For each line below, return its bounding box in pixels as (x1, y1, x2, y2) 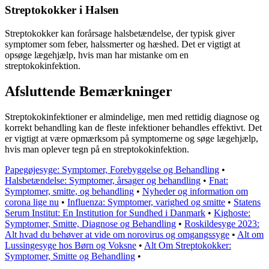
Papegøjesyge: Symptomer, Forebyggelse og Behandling (5, 164, 219, 175)
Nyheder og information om (142, 186, 248, 196)
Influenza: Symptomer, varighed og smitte (67, 196, 225, 207)
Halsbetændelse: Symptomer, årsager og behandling (5, 175, 201, 186)
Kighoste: (214, 207, 250, 218)
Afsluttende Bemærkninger (5, 83, 172, 99)
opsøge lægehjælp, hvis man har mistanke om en (5, 49, 189, 60)
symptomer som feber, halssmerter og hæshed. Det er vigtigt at (5, 38, 240, 49)
